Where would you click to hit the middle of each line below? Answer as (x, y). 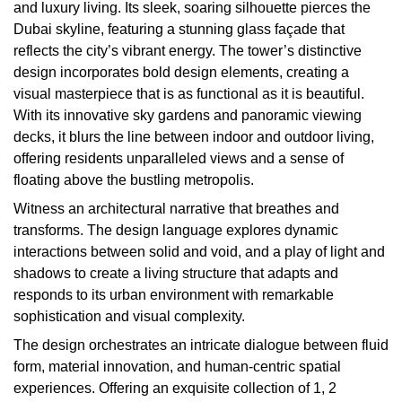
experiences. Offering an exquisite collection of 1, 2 (175, 388)
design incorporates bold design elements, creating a (181, 72)
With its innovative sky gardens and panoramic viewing (188, 115)
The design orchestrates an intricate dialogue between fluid (201, 345)
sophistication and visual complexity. (129, 316)
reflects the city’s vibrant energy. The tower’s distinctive (188, 51)
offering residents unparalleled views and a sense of (179, 158)
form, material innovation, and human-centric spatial (177, 367)
